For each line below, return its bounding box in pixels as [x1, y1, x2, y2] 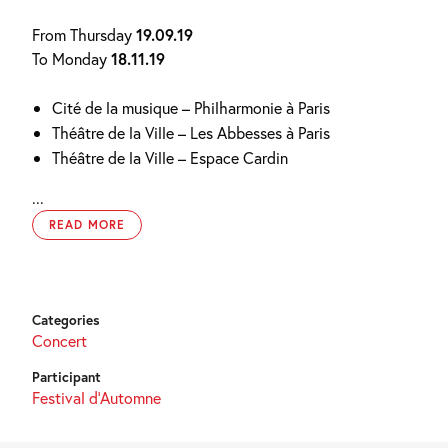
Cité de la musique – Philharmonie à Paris [52, 96, 330, 118]
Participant [32, 367, 101, 386]
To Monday [32, 47, 111, 69]
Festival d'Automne [32, 386, 161, 408]
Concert [32, 329, 87, 351]
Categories [32, 310, 100, 329]
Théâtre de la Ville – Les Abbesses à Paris [52, 121, 330, 143]
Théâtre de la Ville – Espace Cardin [52, 146, 288, 168]
